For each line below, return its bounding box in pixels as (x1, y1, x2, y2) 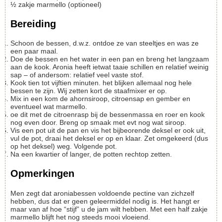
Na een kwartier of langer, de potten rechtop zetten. (15, 150, 172, 159)
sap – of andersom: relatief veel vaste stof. (10, 71, 144, 79)
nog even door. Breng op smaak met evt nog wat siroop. (10, 118, 186, 127)
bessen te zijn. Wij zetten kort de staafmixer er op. (10, 87, 167, 95)
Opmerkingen (10, 167, 74, 179)
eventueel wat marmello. (10, 103, 87, 111)
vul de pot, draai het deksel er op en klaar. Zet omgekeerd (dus (10, 134, 208, 143)
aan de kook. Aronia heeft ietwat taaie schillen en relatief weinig (10, 63, 209, 71)
